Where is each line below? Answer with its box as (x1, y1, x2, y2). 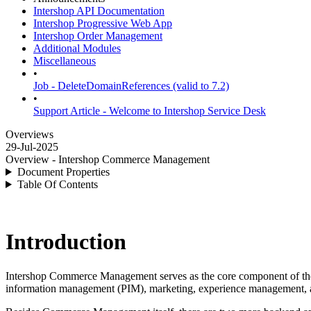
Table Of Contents (17, 178, 98, 190)
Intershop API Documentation (33, 5, 165, 17)
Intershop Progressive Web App (33, 17, 172, 29)
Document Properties (17, 166, 110, 178)
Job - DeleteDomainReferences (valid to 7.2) (33, 80, 229, 92)
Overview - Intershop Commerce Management (6, 153, 210, 165)
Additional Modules (33, 42, 121, 54)
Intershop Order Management (33, 30, 162, 42)
